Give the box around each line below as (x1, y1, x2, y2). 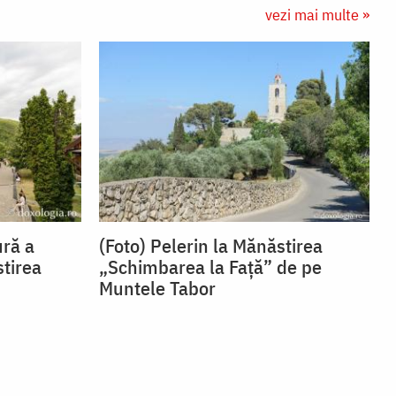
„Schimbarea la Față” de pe (99, 254, 322, 280)
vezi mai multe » (265, 4, 369, 26)
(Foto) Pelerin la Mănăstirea (99, 232, 323, 259)
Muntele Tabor (99, 275, 216, 301)
